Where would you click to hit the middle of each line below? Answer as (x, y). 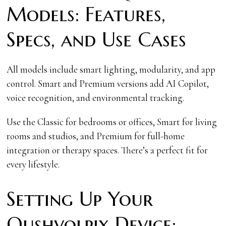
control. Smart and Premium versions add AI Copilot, (108, 83)
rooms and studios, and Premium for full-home (96, 136)
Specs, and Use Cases (97, 39)
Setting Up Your (80, 199)
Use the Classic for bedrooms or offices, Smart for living (112, 122)
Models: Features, (86, 14)
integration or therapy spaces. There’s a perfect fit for (107, 150)
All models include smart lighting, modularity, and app (111, 69)
